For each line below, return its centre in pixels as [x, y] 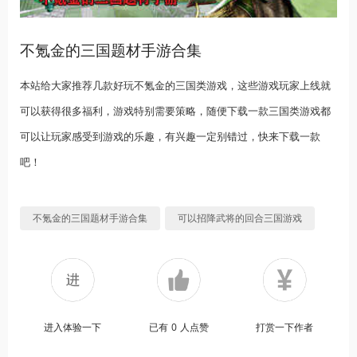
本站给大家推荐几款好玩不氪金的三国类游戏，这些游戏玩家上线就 [175, 86]
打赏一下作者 [284, 328]
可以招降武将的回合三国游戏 [240, 218]
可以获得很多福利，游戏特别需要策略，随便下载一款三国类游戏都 [175, 111]
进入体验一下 [73, 328]
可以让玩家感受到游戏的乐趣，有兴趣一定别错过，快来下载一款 [170, 137]
